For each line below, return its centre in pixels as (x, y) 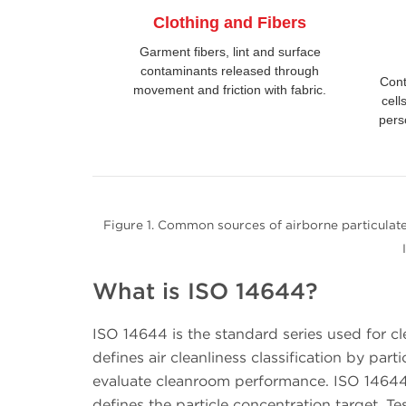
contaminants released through (230, 71)
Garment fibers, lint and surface (230, 52)
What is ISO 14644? (205, 290)
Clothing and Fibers (230, 23)
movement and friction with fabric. (230, 90)
